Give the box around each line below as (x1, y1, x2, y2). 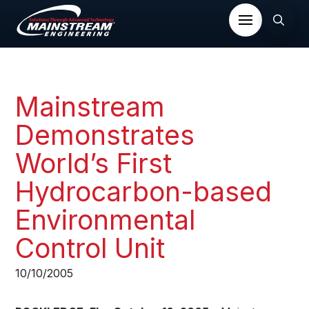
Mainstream (15, 90, 166, 123)
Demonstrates (15, 118, 195, 151)
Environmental (15, 203, 196, 236)
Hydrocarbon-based (15, 175, 272, 208)
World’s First (15, 146, 172, 179)
